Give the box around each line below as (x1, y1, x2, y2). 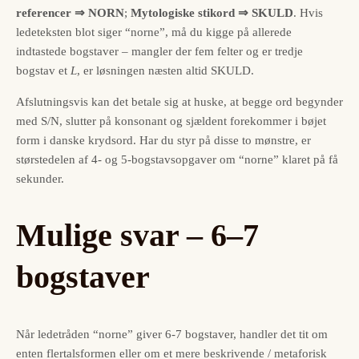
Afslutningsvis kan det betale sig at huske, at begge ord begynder (16, 95, 343, 108)
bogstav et (16, 63, 71, 77)
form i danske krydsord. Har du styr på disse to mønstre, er (16, 133, 311, 147)
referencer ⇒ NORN (16, 6, 124, 19)
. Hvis (293, 6, 323, 19)
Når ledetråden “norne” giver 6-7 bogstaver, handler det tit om (16, 328, 328, 341)
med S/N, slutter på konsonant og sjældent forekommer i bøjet (16, 114, 326, 127)
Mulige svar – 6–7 (16, 216, 259, 253)
